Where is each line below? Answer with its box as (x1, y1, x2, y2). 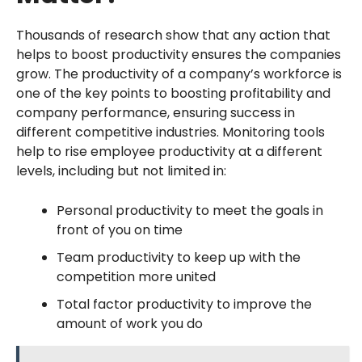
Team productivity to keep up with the (56, 248, 301, 267)
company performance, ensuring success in (15, 103, 295, 123)
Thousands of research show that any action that (15, 26, 330, 45)
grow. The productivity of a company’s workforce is (15, 65, 342, 84)
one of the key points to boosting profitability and (15, 84, 330, 103)
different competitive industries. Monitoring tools (15, 123, 325, 142)
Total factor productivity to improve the (56, 295, 312, 314)
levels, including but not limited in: (15, 162, 226, 181)
